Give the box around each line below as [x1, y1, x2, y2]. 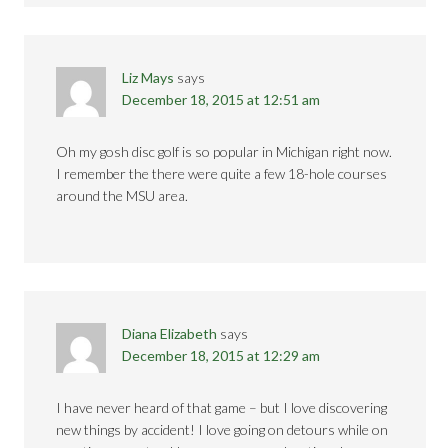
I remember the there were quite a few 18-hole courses [56, 165, 388, 182]
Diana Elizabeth [122, 325, 218, 342]
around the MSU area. [56, 187, 189, 204]
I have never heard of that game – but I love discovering [56, 399, 388, 416]
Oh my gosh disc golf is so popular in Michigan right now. [56, 143, 393, 160]
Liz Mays [122, 69, 175, 86]
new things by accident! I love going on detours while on [56, 421, 389, 438]
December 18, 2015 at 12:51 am [122, 91, 321, 108]
